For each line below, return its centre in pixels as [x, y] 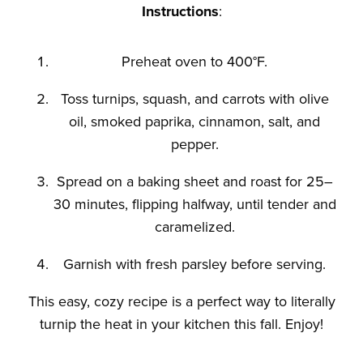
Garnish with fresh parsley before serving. [194, 264]
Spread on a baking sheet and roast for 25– [194, 181]
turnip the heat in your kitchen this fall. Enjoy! [181, 324]
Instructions [180, 11]
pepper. [194, 144]
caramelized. [194, 226]
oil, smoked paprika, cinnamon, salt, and [194, 121]
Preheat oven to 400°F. [194, 61]
